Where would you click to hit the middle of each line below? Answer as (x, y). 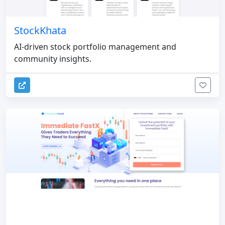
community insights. (53, 59)
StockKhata (40, 30)
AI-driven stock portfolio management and (95, 46)
